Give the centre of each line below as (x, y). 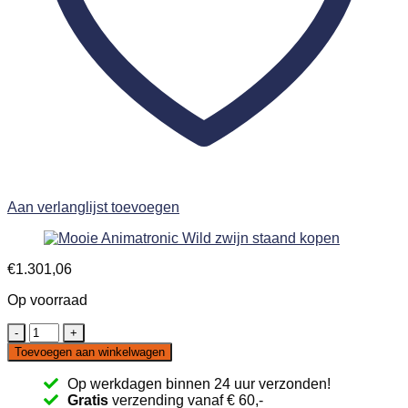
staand (50, 379)
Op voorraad (47, 300)
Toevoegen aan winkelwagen (90, 352)
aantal (48, 395)
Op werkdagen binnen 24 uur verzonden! (199, 383)
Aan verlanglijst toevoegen (93, 207)
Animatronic (67, 330)
